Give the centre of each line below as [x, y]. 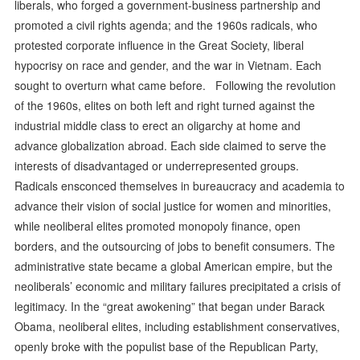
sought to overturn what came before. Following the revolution [176, 85]
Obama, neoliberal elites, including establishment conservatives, [178, 326]
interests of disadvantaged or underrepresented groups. [157, 165]
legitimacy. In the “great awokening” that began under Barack [170, 306]
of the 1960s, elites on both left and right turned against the [165, 105]
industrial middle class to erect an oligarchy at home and [158, 125]
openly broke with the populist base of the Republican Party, [167, 346]
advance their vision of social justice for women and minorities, [173, 205]
